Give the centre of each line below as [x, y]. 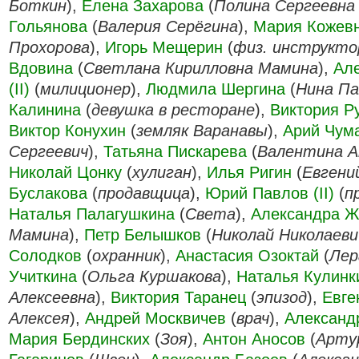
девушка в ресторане [173, 110]
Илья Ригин [249, 172]
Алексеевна [52, 297]
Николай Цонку [65, 172]
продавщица [144, 193]
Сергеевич [48, 151]
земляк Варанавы [202, 131]
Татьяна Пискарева [175, 151]
